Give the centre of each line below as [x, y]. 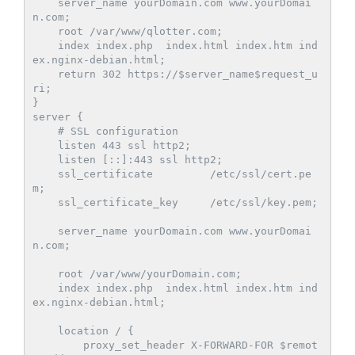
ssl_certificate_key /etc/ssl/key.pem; [45, 202]
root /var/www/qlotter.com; [45, 31]
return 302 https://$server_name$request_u [45, 74]
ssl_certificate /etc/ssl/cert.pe [45, 174]
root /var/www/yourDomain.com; [45, 273]
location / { [45, 330]
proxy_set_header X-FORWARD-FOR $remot [57, 345]
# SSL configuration [45, 131]
